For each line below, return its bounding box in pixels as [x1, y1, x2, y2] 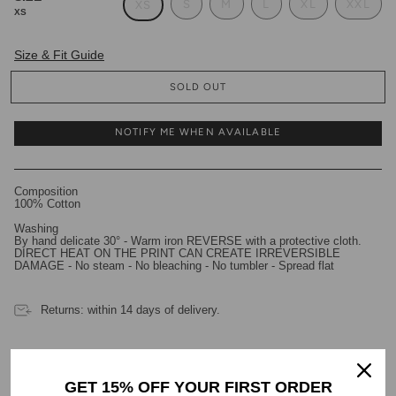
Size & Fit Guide [14, 47, 104, 62]
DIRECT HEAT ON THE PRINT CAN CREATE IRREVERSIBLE [14, 247, 340, 260]
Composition [14, 185, 78, 198]
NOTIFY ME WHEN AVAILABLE [115, 125, 281, 138]
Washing [14, 222, 58, 235]
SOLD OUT [169, 80, 227, 93]
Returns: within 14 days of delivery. [41, 304, 220, 317]
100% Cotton [14, 197, 80, 210]
